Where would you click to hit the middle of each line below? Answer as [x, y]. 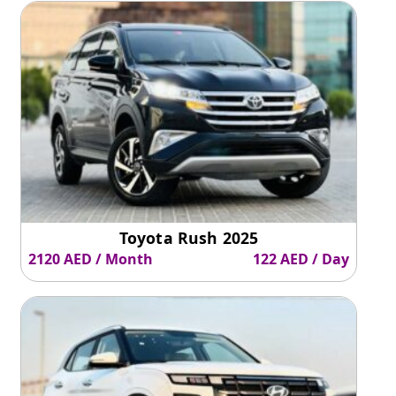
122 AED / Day [301, 259]
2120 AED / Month [91, 259]
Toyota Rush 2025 [189, 237]
